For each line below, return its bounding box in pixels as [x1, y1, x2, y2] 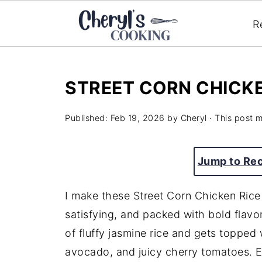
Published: [65, 113, 111, 123]
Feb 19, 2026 [110, 113, 165, 123]
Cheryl [180, 113, 207, 123]
